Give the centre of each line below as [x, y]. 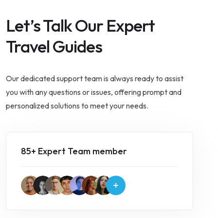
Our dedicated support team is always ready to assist [95, 78]
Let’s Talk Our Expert [80, 25]
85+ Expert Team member [74, 151]
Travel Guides [54, 46]
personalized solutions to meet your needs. [77, 106]
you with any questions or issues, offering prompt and [94, 92]
